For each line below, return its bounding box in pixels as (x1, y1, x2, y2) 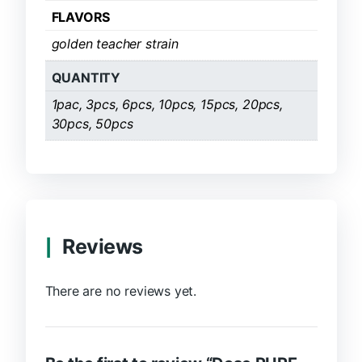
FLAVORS (51, 8, 111, 25)
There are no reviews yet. (44, 283, 197, 300)
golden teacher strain (51, 35, 179, 52)
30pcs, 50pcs (51, 115, 133, 132)
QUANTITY (51, 69, 121, 86)
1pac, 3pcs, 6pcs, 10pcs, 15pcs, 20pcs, (51, 95, 283, 112)
